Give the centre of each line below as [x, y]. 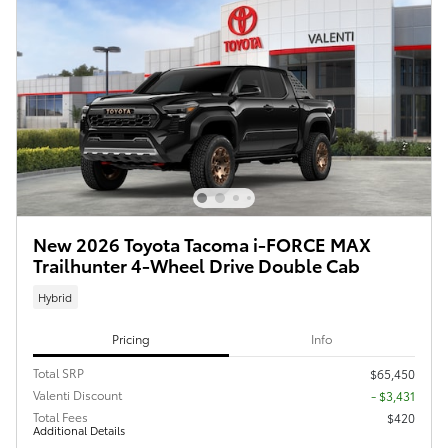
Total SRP [58, 373]
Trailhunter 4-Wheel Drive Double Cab [196, 265]
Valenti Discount [77, 395]
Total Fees [60, 417]
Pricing [130, 338]
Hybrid [55, 296]
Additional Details [79, 430]
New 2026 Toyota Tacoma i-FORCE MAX [202, 244]
